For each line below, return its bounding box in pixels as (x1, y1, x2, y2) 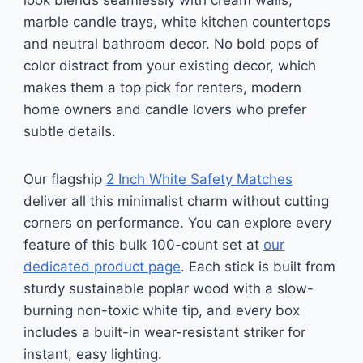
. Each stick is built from (180, 258, 335, 275)
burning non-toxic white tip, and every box (23, 302, 300, 318)
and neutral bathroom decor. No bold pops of (23, 36, 318, 52)
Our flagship (23, 171, 106, 187)
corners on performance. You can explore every (23, 215, 331, 231)
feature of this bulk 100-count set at (23, 237, 263, 253)
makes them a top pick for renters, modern (23, 79, 301, 96)
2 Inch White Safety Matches (105, 171, 293, 187)
